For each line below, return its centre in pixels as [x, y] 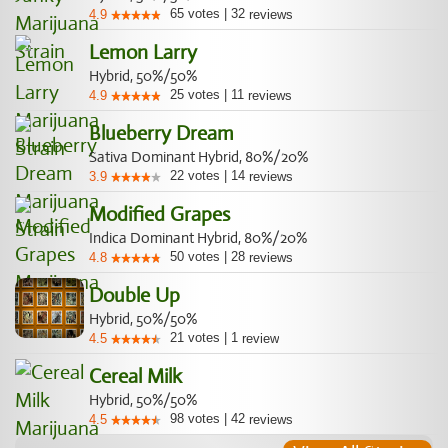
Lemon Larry [143, 52]
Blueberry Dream [161, 133]
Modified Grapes [159, 214]
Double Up [134, 295]
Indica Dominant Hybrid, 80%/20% [198, 238]
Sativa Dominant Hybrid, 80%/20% [198, 157]
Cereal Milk [135, 376]
